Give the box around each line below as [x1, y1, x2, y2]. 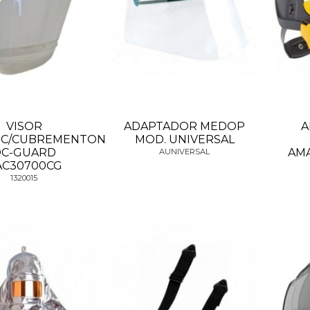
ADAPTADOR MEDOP [124, 119, 246, 133]
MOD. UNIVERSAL [134, 132, 235, 146]
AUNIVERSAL [159, 147, 210, 157]
